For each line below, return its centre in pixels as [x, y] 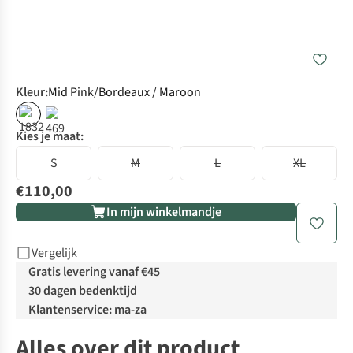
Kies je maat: [50, 137]
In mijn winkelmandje [164, 212]
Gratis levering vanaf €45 [94, 272]
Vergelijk [54, 253]
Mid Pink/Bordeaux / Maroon [124, 93]
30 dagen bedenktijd [83, 291]
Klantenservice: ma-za [87, 310]
